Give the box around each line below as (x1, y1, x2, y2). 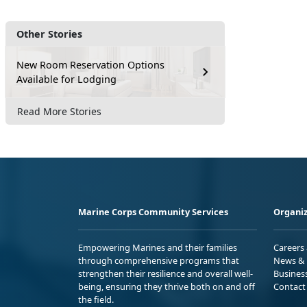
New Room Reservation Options (16, 58, 164, 71)
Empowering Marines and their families (78, 241, 237, 254)
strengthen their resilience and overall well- (78, 267, 253, 280)
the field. (78, 293, 114, 306)
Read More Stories (17, 104, 101, 118)
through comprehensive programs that (78, 254, 239, 267)
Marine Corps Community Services (78, 205, 228, 218)
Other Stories (16, 27, 82, 40)
